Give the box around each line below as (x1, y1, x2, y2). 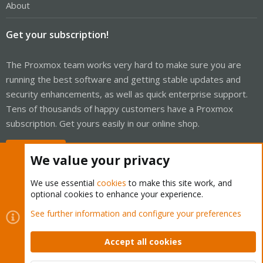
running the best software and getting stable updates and (6, 73, 241, 85)
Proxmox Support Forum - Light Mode (69, 207, 202, 218)
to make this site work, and (126, 177, 232, 188)
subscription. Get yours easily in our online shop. (6, 117, 200, 129)
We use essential (31, 177, 97, 188)
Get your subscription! (6, 28, 109, 41)
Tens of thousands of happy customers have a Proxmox (6, 102, 233, 114)
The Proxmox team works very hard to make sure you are (6, 58, 241, 70)
